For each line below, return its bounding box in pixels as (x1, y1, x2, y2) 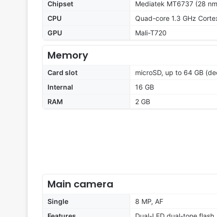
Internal (47, 83, 73, 92)
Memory (47, 48, 88, 62)
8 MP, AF (135, 197, 163, 206)
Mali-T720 (135, 29, 167, 37)
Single (47, 197, 68, 206)
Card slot (47, 68, 77, 77)
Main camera (47, 177, 113, 191)
